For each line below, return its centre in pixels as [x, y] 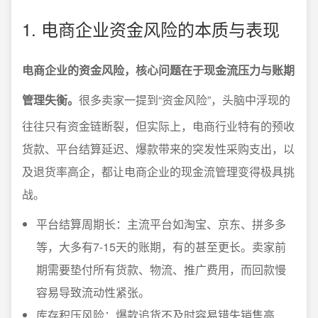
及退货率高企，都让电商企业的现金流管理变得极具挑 [158, 171]
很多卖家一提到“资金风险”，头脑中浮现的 [185, 100]
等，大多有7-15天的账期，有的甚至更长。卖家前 [161, 247]
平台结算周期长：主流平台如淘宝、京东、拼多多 [161, 224]
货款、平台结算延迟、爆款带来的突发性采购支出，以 [158, 149]
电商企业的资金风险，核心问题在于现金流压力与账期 [158, 70]
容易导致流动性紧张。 [93, 292]
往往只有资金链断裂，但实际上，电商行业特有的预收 [158, 126]
